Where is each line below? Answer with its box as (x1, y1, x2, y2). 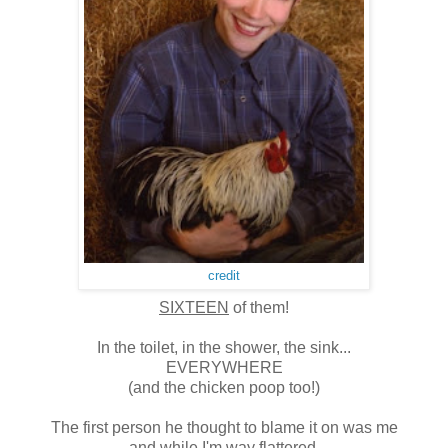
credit (208, 268, 240, 283)
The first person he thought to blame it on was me (50, 418, 398, 436)
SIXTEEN (159, 298, 229, 316)
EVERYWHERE (165, 358, 283, 376)
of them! (229, 298, 289, 316)
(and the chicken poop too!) (128, 378, 320, 396)
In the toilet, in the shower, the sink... (97, 338, 351, 356)
